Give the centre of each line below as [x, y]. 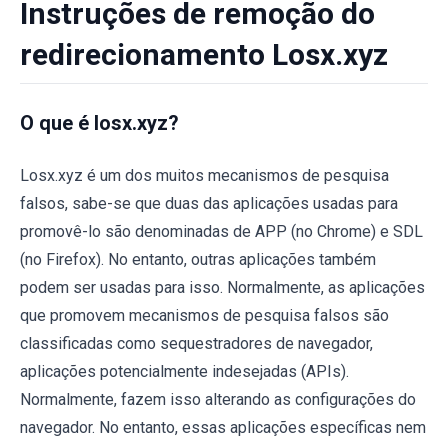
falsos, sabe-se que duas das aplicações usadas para [209, 203]
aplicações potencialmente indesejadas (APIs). [184, 371]
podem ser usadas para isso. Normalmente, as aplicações [222, 287]
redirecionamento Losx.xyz [204, 54]
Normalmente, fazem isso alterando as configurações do [218, 399]
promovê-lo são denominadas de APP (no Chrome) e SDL [221, 231]
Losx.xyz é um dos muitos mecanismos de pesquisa [204, 175]
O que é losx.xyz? [99, 123]
